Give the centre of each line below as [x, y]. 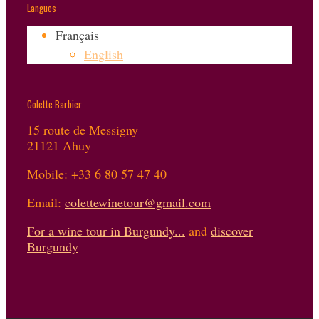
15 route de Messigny [83, 129]
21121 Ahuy [59, 145]
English [104, 54]
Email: [46, 202]
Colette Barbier [54, 104]
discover [232, 230]
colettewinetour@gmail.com [138, 202]
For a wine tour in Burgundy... [106, 230]
